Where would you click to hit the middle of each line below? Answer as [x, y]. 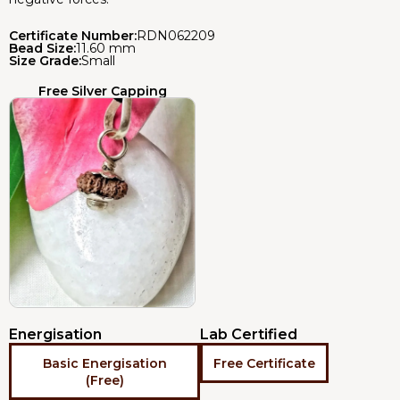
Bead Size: [42, 48]
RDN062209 [176, 35]
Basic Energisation [104, 364]
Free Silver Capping [102, 91]
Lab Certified [249, 335]
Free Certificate [264, 364]
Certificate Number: [73, 35]
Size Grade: [45, 60]
